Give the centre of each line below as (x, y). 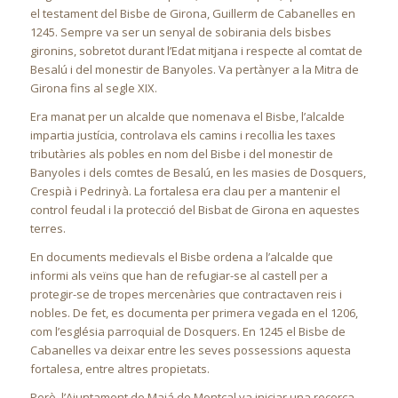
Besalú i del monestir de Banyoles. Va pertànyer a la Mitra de (194, 69)
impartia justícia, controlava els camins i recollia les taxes (183, 135)
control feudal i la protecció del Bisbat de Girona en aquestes (195, 209)
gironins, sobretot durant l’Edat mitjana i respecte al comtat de (196, 50)
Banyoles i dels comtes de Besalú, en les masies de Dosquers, (198, 172)
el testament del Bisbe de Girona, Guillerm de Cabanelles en (192, 13)
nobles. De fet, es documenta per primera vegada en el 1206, (194, 312)
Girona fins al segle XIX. (93, 88)
